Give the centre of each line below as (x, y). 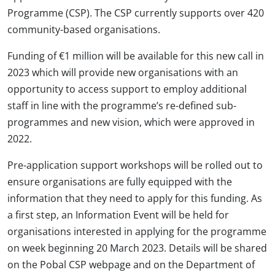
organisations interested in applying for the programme (137, 231)
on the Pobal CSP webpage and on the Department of (131, 264)
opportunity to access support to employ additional (127, 89)
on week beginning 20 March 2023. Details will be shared (137, 248)
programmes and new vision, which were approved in (131, 122)
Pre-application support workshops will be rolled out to (135, 165)
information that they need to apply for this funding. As (135, 198)
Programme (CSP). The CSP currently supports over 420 (136, 13)
